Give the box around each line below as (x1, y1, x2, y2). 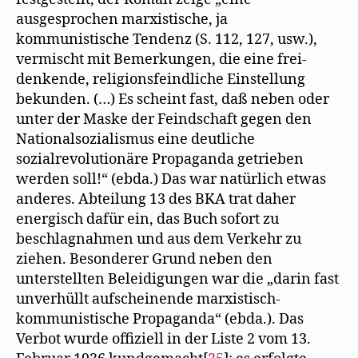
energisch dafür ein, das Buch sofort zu (16, 210, 279, 229)
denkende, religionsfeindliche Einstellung (16, 70, 305, 89)
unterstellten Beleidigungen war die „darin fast (16, 270, 339, 288)
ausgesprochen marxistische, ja (16, 10, 228, 29)
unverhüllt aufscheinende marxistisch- (16, 290, 280, 308)
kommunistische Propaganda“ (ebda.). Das (16, 310, 304, 328)
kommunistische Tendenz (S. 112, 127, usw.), (16, 30, 317, 49)
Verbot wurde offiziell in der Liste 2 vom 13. (16, 330, 311, 348)
